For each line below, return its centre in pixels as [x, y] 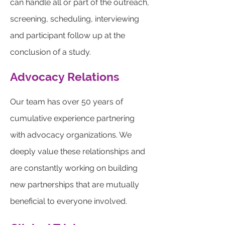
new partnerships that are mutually [75, 185]
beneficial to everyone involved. [71, 201]
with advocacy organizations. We [71, 135]
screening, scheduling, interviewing [75, 19]
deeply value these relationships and [78, 151]
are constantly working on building [74, 168]
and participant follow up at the [68, 35]
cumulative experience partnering [72, 118]
